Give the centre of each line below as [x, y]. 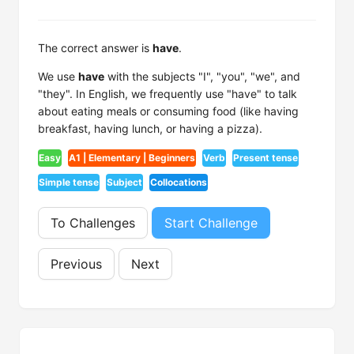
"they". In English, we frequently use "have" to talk [168, 94]
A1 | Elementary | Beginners [132, 158]
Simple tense [69, 182]
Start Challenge [211, 223]
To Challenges [93, 223]
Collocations [179, 182]
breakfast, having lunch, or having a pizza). [150, 128]
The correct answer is [95, 48]
